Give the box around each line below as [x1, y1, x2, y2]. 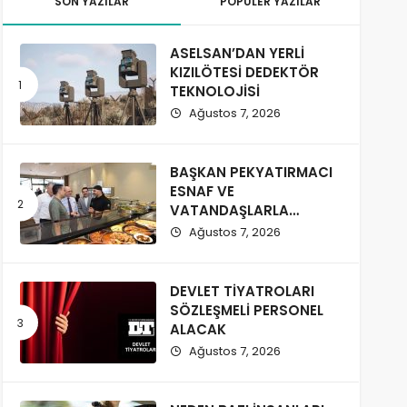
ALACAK [169, 320, 226, 340]
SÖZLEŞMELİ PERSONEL [169, 301, 323, 321]
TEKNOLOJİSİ [169, 82, 260, 102]
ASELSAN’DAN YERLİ [169, 44, 304, 64]
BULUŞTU [169, 220, 230, 240]
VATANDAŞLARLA [169, 201, 289, 221]
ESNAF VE [169, 182, 234, 202]
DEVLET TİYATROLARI [169, 282, 314, 302]
